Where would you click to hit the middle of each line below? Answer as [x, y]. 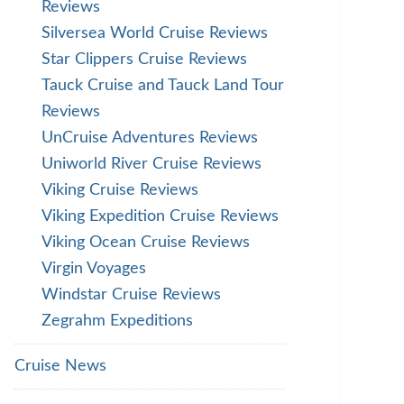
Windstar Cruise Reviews [131, 295]
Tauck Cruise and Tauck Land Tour [163, 86]
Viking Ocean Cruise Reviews [146, 243]
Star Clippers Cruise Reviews [144, 60]
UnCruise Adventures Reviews [150, 138]
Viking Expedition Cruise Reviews [160, 216]
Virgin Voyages [94, 269]
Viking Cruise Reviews [120, 190]
